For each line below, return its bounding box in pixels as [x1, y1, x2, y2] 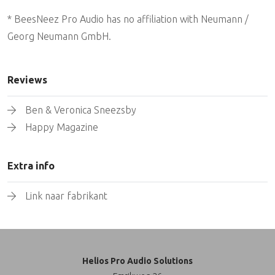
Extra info [7, 160, 55, 171]
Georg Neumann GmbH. [7, 31, 111, 42]
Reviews [7, 74, 47, 85]
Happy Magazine [25, 122, 98, 133]
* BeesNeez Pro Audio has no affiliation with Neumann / [7, 14, 249, 25]
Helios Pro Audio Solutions [82, 256, 193, 266]
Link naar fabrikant [25, 190, 107, 201]
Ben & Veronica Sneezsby [25, 104, 136, 115]
